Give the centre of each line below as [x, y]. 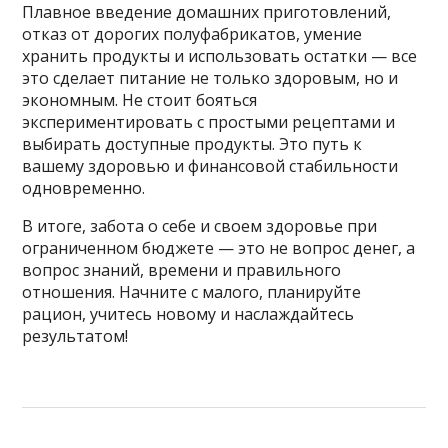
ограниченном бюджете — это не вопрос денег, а [219, 247]
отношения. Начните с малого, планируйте [192, 291]
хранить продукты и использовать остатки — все [220, 55]
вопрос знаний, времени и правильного [182, 269]
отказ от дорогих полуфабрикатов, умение [192, 33]
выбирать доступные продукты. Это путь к [192, 143]
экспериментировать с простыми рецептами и [209, 121]
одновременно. [84, 187]
